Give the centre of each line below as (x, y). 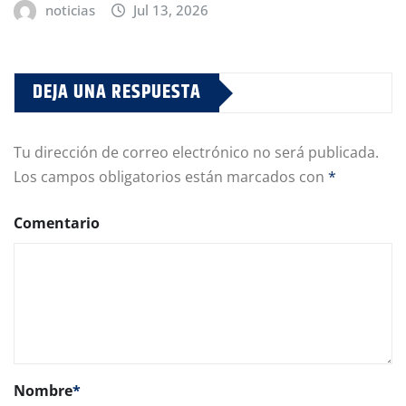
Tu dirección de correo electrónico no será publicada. (196, 153)
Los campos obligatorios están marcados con (171, 177)
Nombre (43, 391)
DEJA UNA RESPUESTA (117, 93)
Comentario (57, 223)
